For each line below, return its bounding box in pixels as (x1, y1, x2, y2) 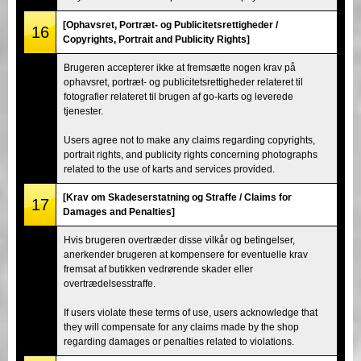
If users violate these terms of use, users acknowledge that (64, 306, 317, 318)
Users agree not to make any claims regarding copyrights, (64, 134, 315, 146)
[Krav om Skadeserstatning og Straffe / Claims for (63, 191, 292, 203)
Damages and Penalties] (63, 205, 175, 218)
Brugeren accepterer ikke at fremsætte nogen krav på (64, 61, 296, 73)
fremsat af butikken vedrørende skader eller (64, 263, 253, 275)
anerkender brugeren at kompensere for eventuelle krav (64, 248, 308, 260)
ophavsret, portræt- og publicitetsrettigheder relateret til (64, 76, 303, 88)
